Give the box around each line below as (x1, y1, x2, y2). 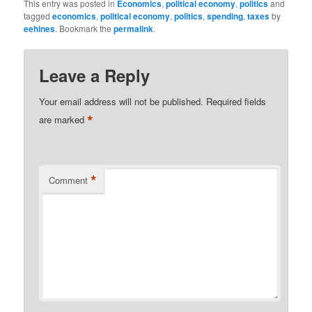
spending (207, 10, 244, 23)
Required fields (206, 95, 267, 109)
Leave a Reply (39, 63, 150, 88)
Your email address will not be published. (39, 95, 204, 109)
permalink (114, 22, 154, 36)
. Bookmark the (55, 22, 114, 35)
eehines (24, 22, 56, 36)
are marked (39, 113, 88, 127)
